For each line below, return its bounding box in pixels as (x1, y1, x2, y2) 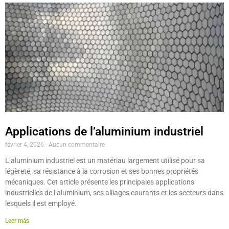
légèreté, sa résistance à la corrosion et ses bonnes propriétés (5, 167, 198, 175)
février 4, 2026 (5, 141, 45, 148)
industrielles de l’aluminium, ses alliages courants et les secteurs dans (5, 189, 223, 197)
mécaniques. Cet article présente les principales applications (5, 178, 194, 186)
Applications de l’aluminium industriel (5, 125, 203, 139)
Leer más (5, 217, 29, 224)
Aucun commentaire (47, 141, 105, 148)
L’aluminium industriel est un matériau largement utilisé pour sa (5, 156, 205, 165)
